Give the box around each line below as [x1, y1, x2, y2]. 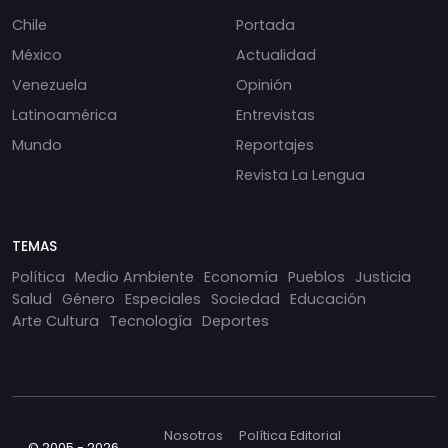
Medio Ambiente [75, 266, 194, 287]
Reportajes [236, 134, 314, 155]
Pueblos [288, 266, 345, 287]
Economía [204, 266, 278, 287]
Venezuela [12, 74, 87, 95]
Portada [236, 14, 295, 35]
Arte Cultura [12, 310, 99, 331]
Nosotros [164, 426, 224, 444]
